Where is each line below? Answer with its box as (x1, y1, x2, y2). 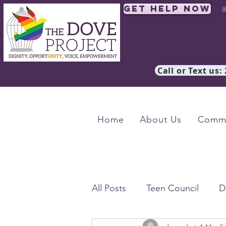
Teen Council (146, 182, 199, 194)
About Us (140, 114, 182, 125)
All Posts (92, 182, 126, 194)
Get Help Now (124, 3, 211, 14)
